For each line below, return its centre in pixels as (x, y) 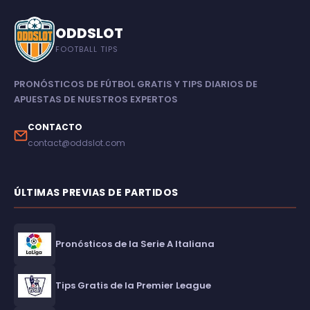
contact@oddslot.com (76, 143)
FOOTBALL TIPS (87, 49)
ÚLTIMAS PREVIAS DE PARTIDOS (96, 192)
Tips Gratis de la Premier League (133, 285)
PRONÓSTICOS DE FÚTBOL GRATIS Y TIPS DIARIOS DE (136, 84)
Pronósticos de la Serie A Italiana (135, 244)
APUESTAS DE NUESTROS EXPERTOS (96, 99)
